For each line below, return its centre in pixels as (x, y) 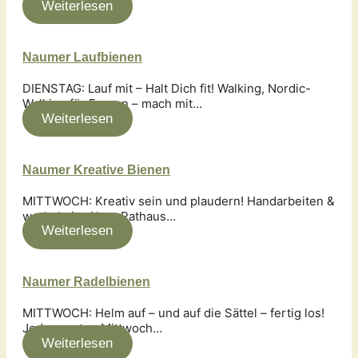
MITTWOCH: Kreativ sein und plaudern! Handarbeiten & (179, 201)
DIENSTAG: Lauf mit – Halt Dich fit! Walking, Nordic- (167, 88)
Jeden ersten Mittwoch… (92, 328)
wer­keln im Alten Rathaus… (99, 216)
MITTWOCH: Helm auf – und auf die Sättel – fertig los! (173, 313)
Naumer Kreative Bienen (96, 169)
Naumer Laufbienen (82, 57)
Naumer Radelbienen (86, 282)
